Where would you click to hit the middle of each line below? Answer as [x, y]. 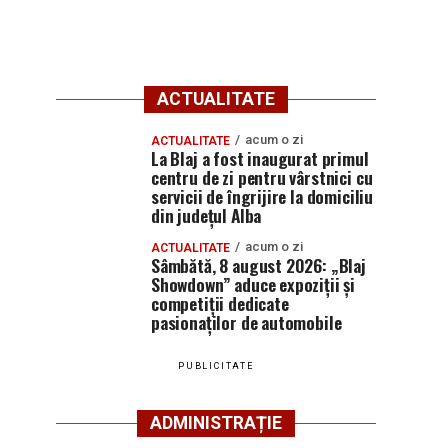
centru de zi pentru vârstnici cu [262, 177]
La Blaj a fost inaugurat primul [260, 158]
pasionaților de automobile [246, 322]
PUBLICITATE [216, 366]
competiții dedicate [220, 303]
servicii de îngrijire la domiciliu [262, 196]
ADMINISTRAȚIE [216, 423]
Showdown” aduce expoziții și [253, 284]
